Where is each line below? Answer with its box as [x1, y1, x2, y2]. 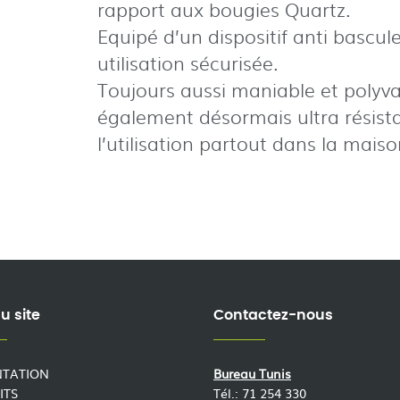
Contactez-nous [213, 307, 333, 322]
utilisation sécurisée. [96, 49, 279, 77]
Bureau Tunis [213, 364, 291, 383]
